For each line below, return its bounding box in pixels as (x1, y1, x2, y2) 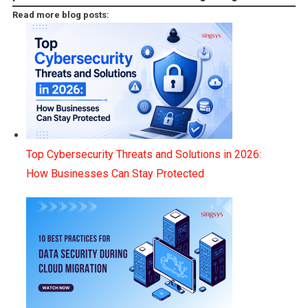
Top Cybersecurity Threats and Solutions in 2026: (25, 147, 261, 161)
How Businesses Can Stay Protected (25, 166, 204, 180)
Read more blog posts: (12, 9, 109, 20)
